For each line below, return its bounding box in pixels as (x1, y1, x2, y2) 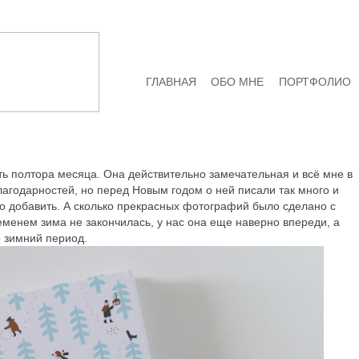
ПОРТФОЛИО (279, 75, 352, 89)
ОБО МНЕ (211, 75, 264, 89)
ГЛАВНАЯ (145, 75, 196, 89)
